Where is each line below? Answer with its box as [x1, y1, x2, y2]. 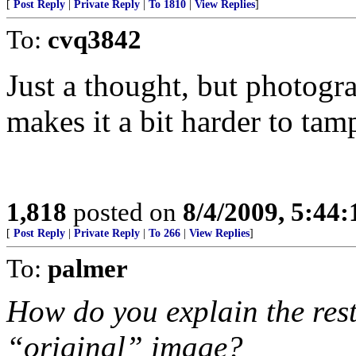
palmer [48, 253, 128, 283]
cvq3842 [48, 25, 141, 54]
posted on [67, 197, 183, 226]
